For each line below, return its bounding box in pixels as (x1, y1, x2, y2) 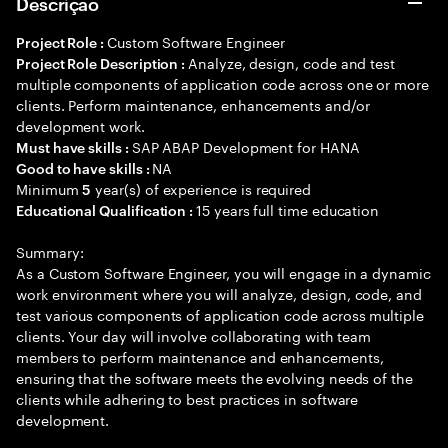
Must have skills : (16, 137, 132, 156)
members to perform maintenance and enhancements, (16, 345, 384, 367)
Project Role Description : (16, 53, 189, 72)
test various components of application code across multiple (16, 303, 424, 325)
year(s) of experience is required (91, 177, 312, 199)
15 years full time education (196, 198, 380, 220)
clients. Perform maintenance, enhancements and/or (16, 93, 370, 115)
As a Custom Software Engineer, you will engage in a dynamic (16, 261, 431, 283)
